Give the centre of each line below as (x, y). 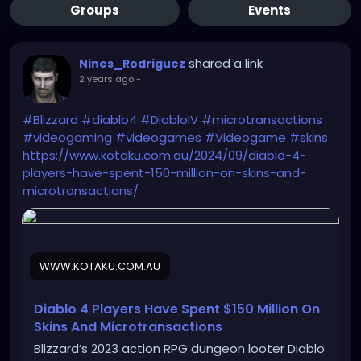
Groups (95, 10)
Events (270, 10)
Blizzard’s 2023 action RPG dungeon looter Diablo (179, 349)
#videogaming (67, 138)
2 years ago (106, 79)
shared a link (226, 64)
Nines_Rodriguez (132, 64)
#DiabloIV (169, 120)
